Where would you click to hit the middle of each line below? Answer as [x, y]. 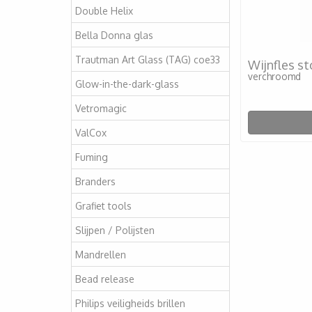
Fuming [92, 157]
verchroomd [274, 76]
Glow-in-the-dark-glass [127, 84]
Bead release [105, 279]
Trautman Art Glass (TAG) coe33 [148, 59]
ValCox [91, 132]
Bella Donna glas [114, 35]
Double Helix [104, 10]
